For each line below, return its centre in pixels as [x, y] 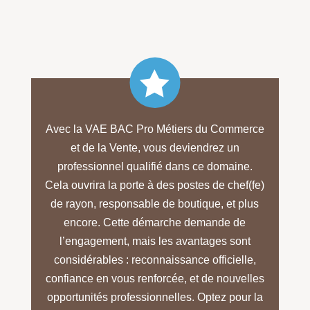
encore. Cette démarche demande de [155, 223]
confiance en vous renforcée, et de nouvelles [155, 279]
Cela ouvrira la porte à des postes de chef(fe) [155, 185]
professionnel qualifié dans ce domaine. [155, 167]
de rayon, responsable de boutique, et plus [155, 204]
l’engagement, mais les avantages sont [155, 241]
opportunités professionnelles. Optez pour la [155, 298]
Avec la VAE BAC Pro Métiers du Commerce [155, 129]
